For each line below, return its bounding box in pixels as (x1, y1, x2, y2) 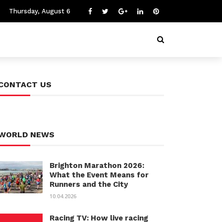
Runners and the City (50, 180, 128, 189)
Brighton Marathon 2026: (50, 161, 144, 170)
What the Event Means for (50, 170, 149, 179)
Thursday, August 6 (9, 7, 70, 15)
